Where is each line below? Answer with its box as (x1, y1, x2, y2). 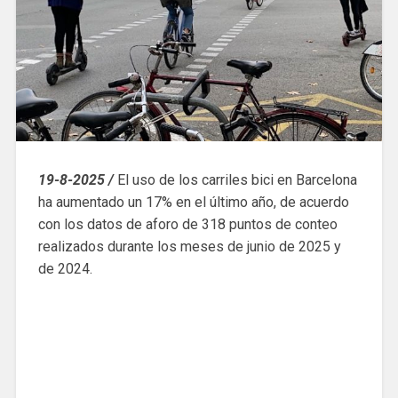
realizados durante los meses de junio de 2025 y (37, 238, 341, 256)
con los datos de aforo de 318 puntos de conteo (37, 216, 338, 234)
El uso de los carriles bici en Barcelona (113, 171, 357, 189)
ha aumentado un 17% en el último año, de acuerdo (37, 194, 349, 211)
